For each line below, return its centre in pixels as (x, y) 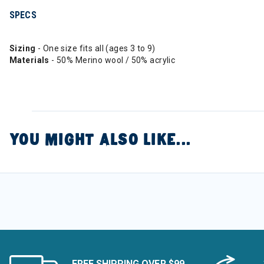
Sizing (24, 48)
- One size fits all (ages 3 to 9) (96, 48)
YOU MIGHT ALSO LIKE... (100, 140)
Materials (31, 60)
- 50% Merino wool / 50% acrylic (113, 60)
